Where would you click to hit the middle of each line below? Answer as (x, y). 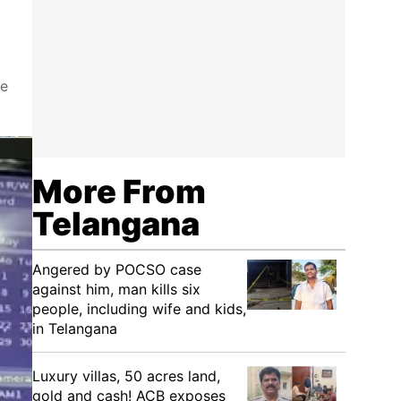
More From (119, 192)
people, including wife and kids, (139, 309)
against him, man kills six (116, 289)
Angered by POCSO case (117, 269)
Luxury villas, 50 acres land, (126, 376)
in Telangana (75, 328)
